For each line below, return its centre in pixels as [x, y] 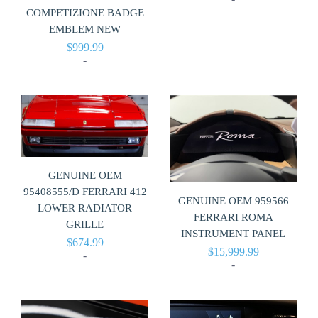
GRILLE [85, 224]
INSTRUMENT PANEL [233, 234]
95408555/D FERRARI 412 [85, 191]
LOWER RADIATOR [85, 208]
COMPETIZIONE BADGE [85, 12]
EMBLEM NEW [85, 29]
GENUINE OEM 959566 [233, 201]
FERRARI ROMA [233, 218]
